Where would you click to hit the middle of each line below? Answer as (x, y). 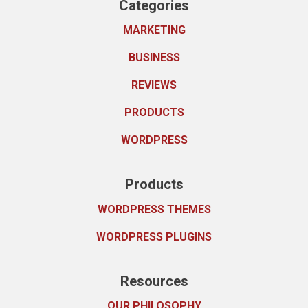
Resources (154, 281)
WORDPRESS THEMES (154, 209)
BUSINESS (154, 58)
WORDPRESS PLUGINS (154, 236)
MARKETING (154, 30)
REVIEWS (154, 85)
